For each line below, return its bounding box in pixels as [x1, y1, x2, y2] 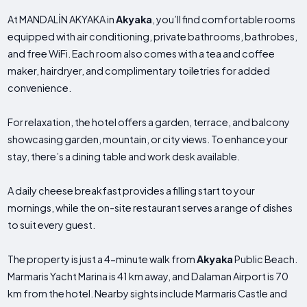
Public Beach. [233, 253, 298, 266]
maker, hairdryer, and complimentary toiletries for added [8, 64, 271, 77]
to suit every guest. [8, 219, 96, 232]
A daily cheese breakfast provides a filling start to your [8, 184, 256, 197]
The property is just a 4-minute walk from [8, 253, 197, 266]
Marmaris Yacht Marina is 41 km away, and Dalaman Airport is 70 [8, 270, 289, 283]
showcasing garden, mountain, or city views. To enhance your [8, 133, 288, 146]
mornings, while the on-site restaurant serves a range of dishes [8, 201, 293, 214]
